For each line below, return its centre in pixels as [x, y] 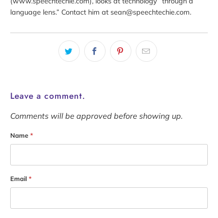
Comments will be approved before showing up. [97, 116]
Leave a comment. [48, 96]
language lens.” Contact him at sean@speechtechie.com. [101, 12]
